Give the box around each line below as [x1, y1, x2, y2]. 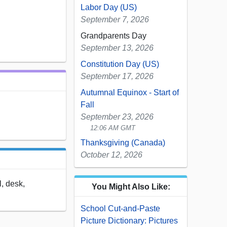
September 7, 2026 [81, 15, 149, 24]
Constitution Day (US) [81, 60, 159, 69]
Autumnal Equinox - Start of [81, 88, 179, 97]
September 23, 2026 [81, 112, 154, 122]
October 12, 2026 [81, 150, 142, 160]
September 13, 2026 [81, 44, 154, 53]
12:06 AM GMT [90, 124, 136, 132]
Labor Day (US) [81, 3, 137, 12]
